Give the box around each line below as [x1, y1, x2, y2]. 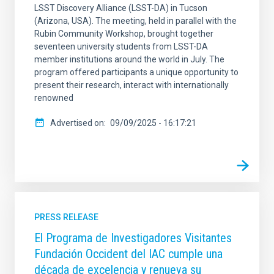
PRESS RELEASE [34, 212, 98, 222]
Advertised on [50, 117, 104, 128]
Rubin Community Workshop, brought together [34, 28, 213, 39]
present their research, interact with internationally [34, 80, 229, 90]
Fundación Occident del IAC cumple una [34, 246, 223, 261]
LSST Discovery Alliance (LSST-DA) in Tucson [34, 2, 207, 13]
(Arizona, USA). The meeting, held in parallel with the [34, 15, 237, 26]
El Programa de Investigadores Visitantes [34, 230, 232, 245]
